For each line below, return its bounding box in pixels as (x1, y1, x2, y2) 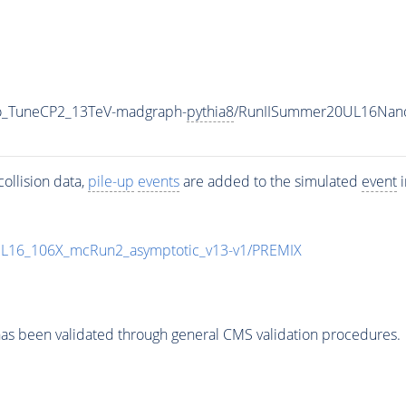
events (137, 170, 179, 191)
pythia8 (186, 101, 234, 121)
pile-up (87, 170, 134, 191)
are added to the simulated (179, 170, 362, 191)
